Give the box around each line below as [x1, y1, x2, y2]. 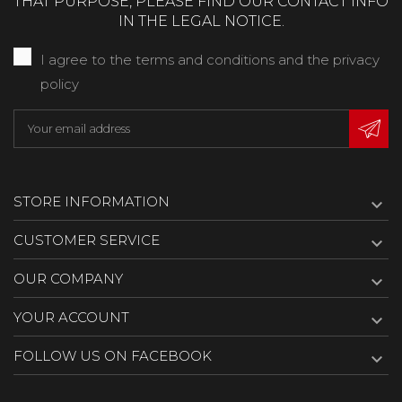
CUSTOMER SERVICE [13, 232, 160, 249]
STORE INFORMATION [13, 193, 170, 211]
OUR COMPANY [13, 270, 123, 288]
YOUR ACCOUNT [13, 309, 129, 327]
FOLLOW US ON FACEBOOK [13, 347, 212, 365]
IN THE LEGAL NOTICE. [118, 12, 284, 30]
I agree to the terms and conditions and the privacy [40, 50, 380, 68]
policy [40, 74, 79, 92]
